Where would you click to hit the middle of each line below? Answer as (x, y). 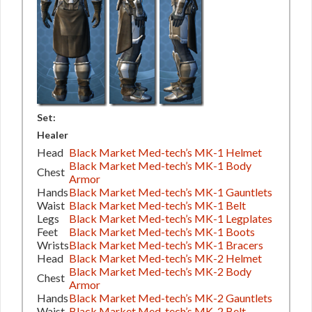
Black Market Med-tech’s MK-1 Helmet (165, 152)
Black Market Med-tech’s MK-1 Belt (157, 205)
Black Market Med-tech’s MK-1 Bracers (166, 244)
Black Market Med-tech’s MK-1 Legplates (171, 218)
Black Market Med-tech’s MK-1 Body (160, 165)
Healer (53, 134)
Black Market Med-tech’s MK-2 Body (160, 271)
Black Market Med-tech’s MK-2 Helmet (165, 258)
